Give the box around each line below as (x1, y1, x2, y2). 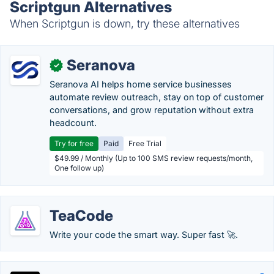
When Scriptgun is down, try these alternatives (10, 17, 240, 30)
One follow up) (54, 163, 104, 172)
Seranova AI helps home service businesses (50, 79, 232, 89)
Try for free (54, 139, 94, 148)
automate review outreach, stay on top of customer (50, 92, 264, 102)
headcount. (50, 117, 97, 128)
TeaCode (50, 207, 113, 224)
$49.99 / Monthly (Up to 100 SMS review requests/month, (54, 154, 253, 163)
